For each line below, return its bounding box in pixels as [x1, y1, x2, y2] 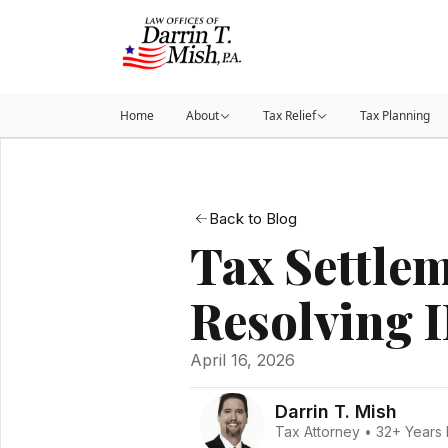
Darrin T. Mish [275, 401, 398, 423]
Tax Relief [263, 107, 316, 124]
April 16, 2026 [190, 350, 295, 371]
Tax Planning [360, 107, 430, 124]
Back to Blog [209, 209, 297, 229]
